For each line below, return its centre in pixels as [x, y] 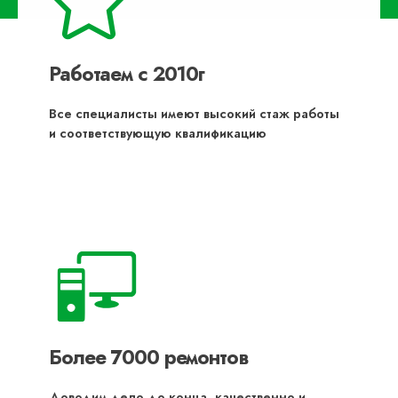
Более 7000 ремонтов [148, 358]
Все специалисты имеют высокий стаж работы [194, 114]
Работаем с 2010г [127, 74]
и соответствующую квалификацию [158, 134]
